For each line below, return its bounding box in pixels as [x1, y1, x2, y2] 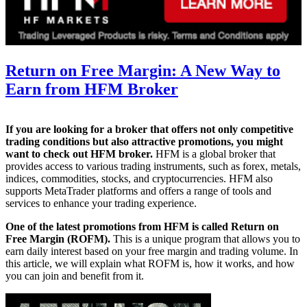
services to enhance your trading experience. [5, 197, 197, 209]
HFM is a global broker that [153, 147, 275, 160]
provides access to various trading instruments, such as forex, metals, [5, 160, 301, 172]
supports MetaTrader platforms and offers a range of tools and [5, 184, 271, 197]
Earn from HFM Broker [5, 79, 178, 98]
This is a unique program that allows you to [110, 232, 300, 245]
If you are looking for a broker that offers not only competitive [5, 123, 293, 135]
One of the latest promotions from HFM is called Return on [5, 220, 279, 232]
